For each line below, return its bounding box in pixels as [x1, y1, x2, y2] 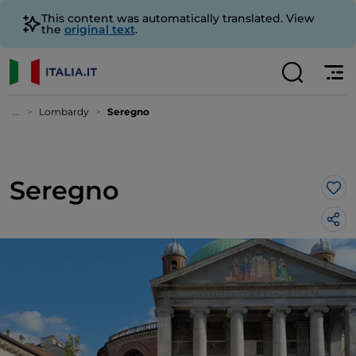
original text [64, 22, 135, 37]
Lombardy [39, 106, 89, 118]
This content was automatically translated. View [41, 11, 315, 25]
